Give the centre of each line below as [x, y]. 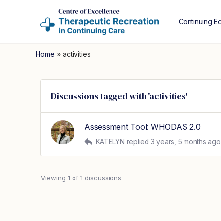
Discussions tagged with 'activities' [119, 96]
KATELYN [110, 141]
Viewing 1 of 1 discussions [81, 178]
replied [139, 141]
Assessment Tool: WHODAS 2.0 [143, 127]
